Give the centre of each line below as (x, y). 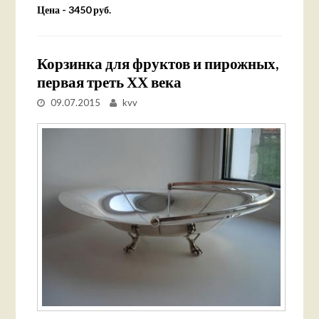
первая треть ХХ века (110, 81)
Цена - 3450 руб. (74, 9)
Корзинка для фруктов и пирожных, (158, 63)
